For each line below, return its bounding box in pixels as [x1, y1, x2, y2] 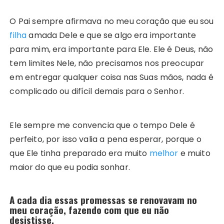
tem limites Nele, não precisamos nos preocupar [9, 57, 204, 69]
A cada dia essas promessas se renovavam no [9, 192, 197, 207]
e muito [178, 147, 210, 159]
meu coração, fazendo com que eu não [9, 202, 169, 217]
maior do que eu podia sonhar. [9, 161, 130, 173]
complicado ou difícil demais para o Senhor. [9, 85, 184, 97]
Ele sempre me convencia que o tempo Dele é [9, 119, 195, 131]
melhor [149, 147, 178, 159]
